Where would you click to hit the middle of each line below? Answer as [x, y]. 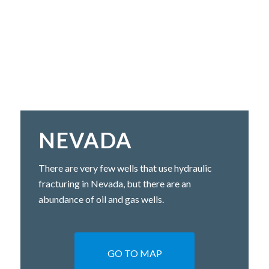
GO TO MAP [134, 253]
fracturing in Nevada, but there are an [115, 183]
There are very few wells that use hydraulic [125, 168]
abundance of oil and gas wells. [101, 199]
